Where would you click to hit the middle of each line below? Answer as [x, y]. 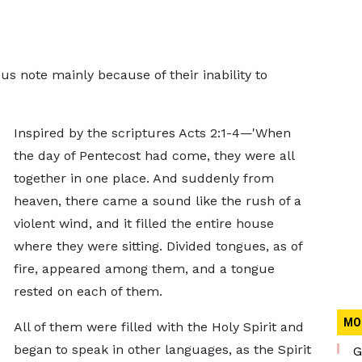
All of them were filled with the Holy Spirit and [158, 327]
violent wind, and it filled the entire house [143, 223]
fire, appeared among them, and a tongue [144, 269]
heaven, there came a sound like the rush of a [157, 201]
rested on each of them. [88, 291]
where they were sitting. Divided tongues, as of [158, 246]
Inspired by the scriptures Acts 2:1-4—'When [152, 133]
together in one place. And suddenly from [143, 178]
